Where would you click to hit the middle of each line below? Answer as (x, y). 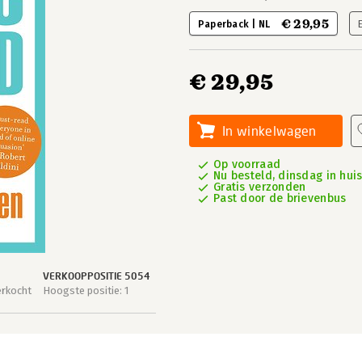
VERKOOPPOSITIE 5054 (97, 276)
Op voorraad (247, 164)
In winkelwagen (269, 130)
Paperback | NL (236, 24)
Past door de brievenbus (280, 198)
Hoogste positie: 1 (86, 290)
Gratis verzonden (260, 187)
